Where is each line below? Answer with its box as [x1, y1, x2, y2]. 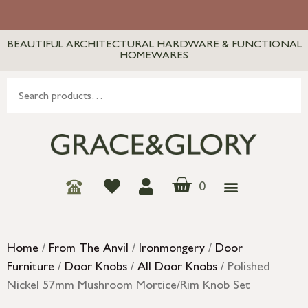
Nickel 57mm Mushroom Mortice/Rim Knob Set [7, 280, 250, 294]
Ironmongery [139, 243, 205, 256]
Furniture [7, 262, 54, 275]
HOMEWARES [120, 51, 188, 62]
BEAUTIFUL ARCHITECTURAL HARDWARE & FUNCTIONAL [6, 40, 302, 51]
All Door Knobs [137, 262, 217, 275]
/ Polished [217, 262, 270, 275]
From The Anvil [49, 243, 129, 256]
